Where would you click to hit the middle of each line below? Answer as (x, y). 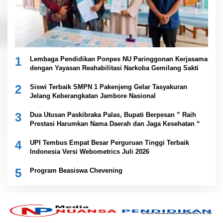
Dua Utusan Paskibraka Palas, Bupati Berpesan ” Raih (113, 115)
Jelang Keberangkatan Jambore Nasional (93, 96)
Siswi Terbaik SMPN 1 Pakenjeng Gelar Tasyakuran (109, 87)
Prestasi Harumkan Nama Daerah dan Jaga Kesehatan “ (115, 124)
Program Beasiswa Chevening (76, 171)
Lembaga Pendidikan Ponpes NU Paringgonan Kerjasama (119, 59)
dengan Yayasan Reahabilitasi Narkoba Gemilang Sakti (114, 68)
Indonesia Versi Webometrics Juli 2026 (90, 152)
